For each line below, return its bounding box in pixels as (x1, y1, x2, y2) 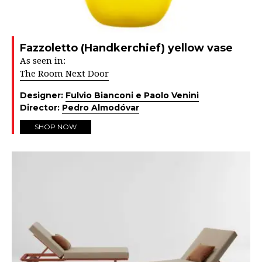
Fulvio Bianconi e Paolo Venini (65, 90, 199, 101)
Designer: (20, 90, 65, 101)
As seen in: (20, 56, 65, 67)
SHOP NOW (35, 122, 77, 132)
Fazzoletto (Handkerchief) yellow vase (20, 42, 233, 55)
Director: (20, 102, 62, 113)
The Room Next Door (20, 68, 109, 80)
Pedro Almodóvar (62, 102, 139, 113)
